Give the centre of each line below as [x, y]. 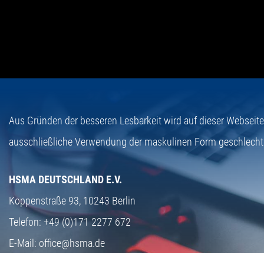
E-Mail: [24, 243]
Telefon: [25, 222]
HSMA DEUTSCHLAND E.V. [65, 179]
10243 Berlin [109, 200]
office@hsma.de [72, 243]
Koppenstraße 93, [46, 200]
